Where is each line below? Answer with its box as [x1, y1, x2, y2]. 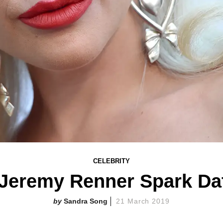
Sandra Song [63, 197, 108, 205]
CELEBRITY [93, 157, 130, 165]
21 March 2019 [115, 197, 170, 205]
